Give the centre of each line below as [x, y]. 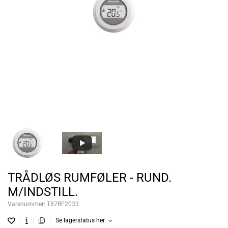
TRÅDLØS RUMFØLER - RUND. [90, 178]
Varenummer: [27, 204]
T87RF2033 [63, 204]
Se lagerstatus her [81, 221]
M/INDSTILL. [43, 192]
